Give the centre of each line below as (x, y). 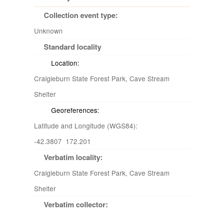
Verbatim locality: (73, 157)
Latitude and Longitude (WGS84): (87, 126)
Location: (65, 63)
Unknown (48, 31)
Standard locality (73, 47)
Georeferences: (75, 110)
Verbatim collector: (76, 204)
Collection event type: (81, 15)
